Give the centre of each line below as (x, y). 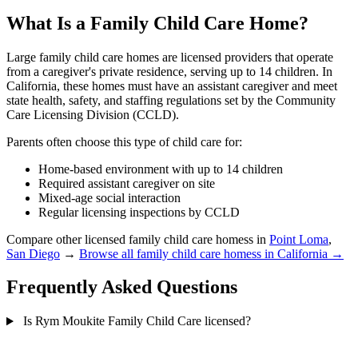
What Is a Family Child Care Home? (157, 23)
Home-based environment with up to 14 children (161, 169)
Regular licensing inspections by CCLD (139, 212)
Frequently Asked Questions (122, 287)
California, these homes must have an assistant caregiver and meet (172, 86)
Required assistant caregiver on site (127, 183)
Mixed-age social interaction (109, 197)
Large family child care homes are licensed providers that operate (170, 57)
